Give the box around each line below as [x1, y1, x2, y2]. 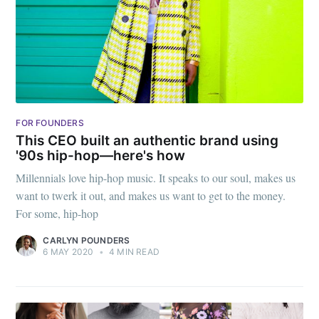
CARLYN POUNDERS [43, 234, 130, 246]
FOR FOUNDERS [16, 117, 84, 128]
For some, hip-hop [16, 205, 99, 221]
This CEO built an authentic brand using [16, 132, 279, 150]
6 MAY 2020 [43, 246, 94, 257]
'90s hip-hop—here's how [16, 147, 186, 164]
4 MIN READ [106, 246, 159, 257]
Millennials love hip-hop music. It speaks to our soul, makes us [16, 169, 296, 185]
